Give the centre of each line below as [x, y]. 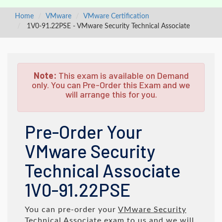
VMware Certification [116, 16]
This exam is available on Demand [122, 75]
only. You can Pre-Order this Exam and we [111, 85]
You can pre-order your [71, 210]
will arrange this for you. [111, 94]
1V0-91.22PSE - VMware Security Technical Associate [107, 26]
